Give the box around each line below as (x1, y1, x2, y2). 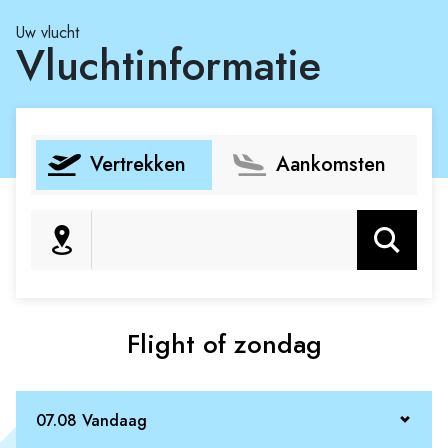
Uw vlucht (16, 20, 79, 44)
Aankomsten (276, 150, 386, 180)
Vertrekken (90, 150, 186, 180)
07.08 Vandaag (36, 408, 147, 432)
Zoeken (361, 228, 413, 252)
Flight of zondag (126, 324, 322, 363)
